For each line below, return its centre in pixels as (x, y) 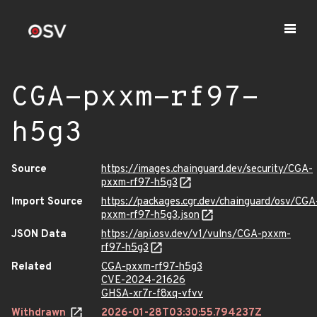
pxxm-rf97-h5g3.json (150, 215)
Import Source (47, 202)
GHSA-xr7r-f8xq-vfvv (152, 294)
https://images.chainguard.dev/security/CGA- (207, 169)
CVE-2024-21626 (143, 281)
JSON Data (39, 235)
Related (31, 267)
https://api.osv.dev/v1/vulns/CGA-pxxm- (196, 235)
